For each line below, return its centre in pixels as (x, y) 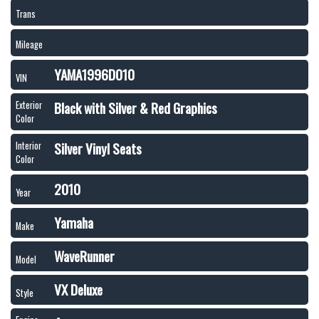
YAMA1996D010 (94, 74)
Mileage (29, 45)
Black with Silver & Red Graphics (136, 108)
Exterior (29, 105)
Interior (28, 146)
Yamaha (74, 223)
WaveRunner (84, 256)
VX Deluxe (78, 289)
